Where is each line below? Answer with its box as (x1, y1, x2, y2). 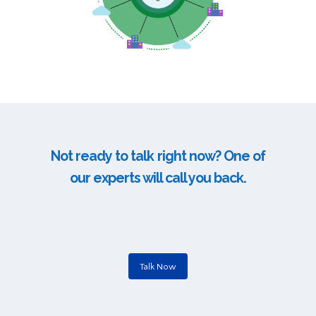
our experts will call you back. (69, 170, 247, 187)
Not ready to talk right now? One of (51, 148, 265, 165)
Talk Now (140, 261, 176, 272)
